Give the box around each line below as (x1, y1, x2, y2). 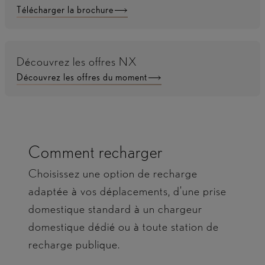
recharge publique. (28, 237, 120, 251)
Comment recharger (28, 141, 163, 162)
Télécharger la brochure (17, 4, 114, 15)
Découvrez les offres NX (17, 54, 137, 69)
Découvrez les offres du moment (17, 71, 147, 83)
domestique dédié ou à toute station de (28, 219, 219, 234)
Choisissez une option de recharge (28, 166, 198, 180)
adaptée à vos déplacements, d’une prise (28, 183, 227, 198)
